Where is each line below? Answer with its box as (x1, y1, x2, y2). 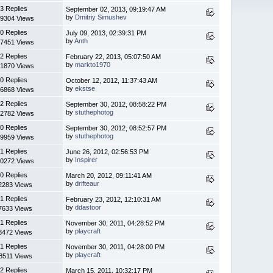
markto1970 (75, 60, 111, 68)
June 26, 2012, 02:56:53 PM (66, 147, 149, 155)
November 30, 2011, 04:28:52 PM (66, 219, 165, 227)
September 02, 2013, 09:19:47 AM (66, 5, 166, 13)
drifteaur (75, 179, 100, 187)
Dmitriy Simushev (75, 13, 127, 21)
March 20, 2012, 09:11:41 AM (66, 171, 152, 179)
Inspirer (75, 155, 98, 163)
